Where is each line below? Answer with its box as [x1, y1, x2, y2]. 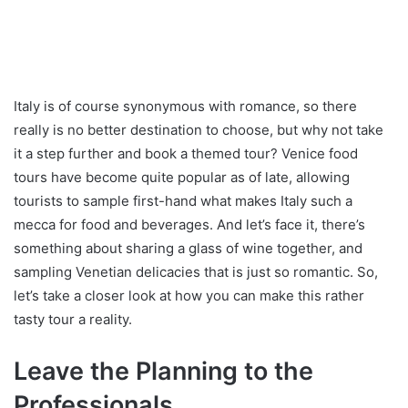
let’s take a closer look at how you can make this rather [14, 286, 364, 304]
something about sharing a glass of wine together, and [14, 239, 362, 257]
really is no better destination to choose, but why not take [14, 120, 383, 138]
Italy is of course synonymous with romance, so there [14, 97, 357, 115]
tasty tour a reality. [14, 310, 132, 328]
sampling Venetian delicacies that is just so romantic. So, [14, 262, 378, 280]
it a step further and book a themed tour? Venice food [14, 144, 358, 162]
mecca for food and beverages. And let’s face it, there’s [14, 215, 365, 233]
